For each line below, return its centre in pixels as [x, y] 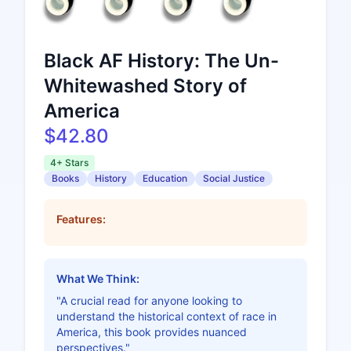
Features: [81, 219]
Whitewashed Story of [145, 86]
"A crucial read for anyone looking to [149, 301]
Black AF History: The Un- [161, 61]
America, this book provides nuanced [152, 332]
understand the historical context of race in [166, 317]
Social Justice [234, 179]
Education [165, 179]
